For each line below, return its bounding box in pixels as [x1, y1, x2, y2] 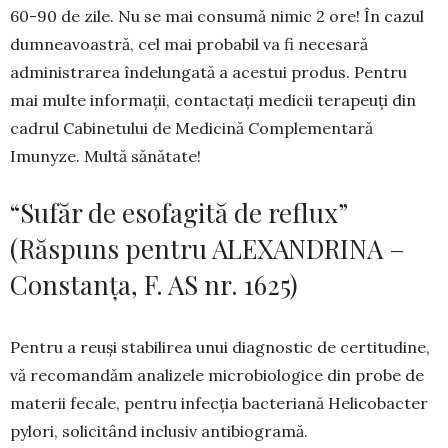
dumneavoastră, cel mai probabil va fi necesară [10, 34, 368, 55]
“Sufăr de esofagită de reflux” [10, 195, 347, 231]
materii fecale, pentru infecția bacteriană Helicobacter [10, 393, 428, 414]
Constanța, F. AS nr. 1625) [10, 267, 298, 303]
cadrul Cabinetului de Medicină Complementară [10, 118, 373, 139]
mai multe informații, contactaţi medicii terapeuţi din [10, 90, 416, 111]
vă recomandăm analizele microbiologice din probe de [10, 365, 424, 386]
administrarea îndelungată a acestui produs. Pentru [10, 62, 407, 83]
